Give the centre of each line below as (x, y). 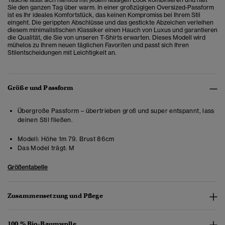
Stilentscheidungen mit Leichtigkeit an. (62, 53)
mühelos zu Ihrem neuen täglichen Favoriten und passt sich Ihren (98, 45)
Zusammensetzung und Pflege (55, 196)
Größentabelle (28, 167)
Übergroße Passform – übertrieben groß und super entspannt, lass (116, 111)
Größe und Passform (41, 88)
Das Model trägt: (42, 148)
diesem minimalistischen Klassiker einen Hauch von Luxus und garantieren (113, 30)
